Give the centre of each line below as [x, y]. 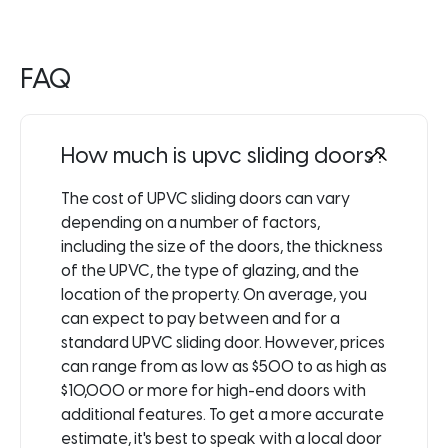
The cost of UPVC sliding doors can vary [205, 198]
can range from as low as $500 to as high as [224, 366]
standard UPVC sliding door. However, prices [223, 342]
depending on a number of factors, [190, 222]
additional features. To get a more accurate [222, 414]
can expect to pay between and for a [200, 318]
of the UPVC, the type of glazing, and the [210, 270]
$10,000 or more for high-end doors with [213, 390]
